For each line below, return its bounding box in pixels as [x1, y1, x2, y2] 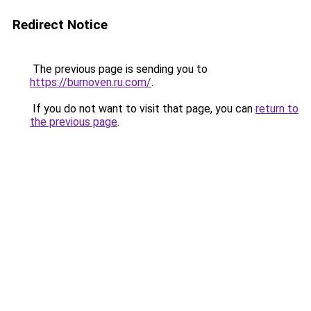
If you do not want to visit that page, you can [30, 102, 255, 115]
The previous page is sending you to [30, 62, 208, 76]
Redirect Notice [12, 17, 108, 33]
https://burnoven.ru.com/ [30, 76, 151, 89]
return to [255, 102, 299, 115]
